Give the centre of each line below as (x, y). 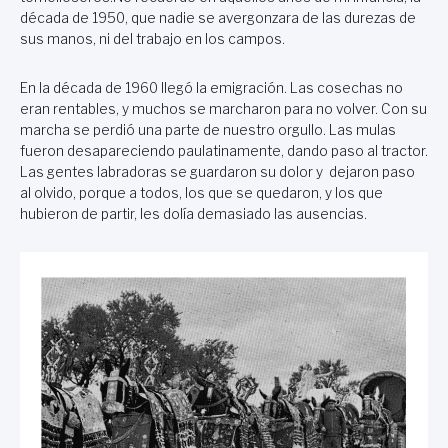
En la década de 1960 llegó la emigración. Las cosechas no (211, 87)
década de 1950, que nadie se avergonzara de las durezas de (218, 18)
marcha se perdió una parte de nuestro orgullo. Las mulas (208, 129)
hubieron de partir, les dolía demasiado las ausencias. (193, 213)
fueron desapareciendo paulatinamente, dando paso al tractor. (224, 150)
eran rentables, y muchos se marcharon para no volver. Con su (223, 108)
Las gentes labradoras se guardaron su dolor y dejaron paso (217, 171)
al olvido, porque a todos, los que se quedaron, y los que (201, 192)
